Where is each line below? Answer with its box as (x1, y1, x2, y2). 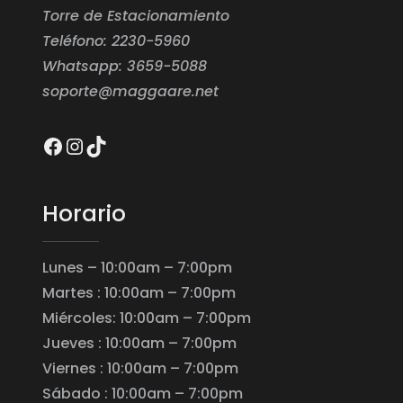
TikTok (85, 130, 149, 160)
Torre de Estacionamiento (42, 5, 229, 27)
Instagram (63, 130, 176, 160)
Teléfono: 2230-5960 (42, 31, 190, 52)
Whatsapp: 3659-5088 (42, 56, 207, 77)
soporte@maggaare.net (42, 81, 219, 103)
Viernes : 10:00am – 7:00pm (42, 358, 238, 380)
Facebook (41, 130, 147, 160)
